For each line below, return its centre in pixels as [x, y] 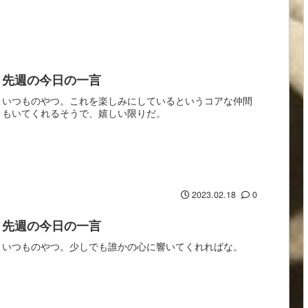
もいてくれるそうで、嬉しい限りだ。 [84, 113]
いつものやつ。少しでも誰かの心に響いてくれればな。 [123, 246]
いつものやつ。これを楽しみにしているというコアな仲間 [128, 100]
